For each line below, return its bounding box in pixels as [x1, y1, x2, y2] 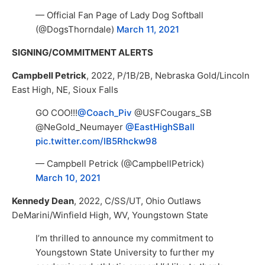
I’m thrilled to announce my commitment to [35, 232, 214, 244]
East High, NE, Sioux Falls [12, 83, 118, 95]
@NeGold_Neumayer [35, 121, 125, 132]
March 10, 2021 [35, 172, 101, 184]
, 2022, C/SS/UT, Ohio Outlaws [74, 195, 201, 207]
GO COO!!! [35, 106, 77, 118]
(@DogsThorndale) [35, 24, 117, 35]
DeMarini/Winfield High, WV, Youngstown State [12, 209, 208, 221]
